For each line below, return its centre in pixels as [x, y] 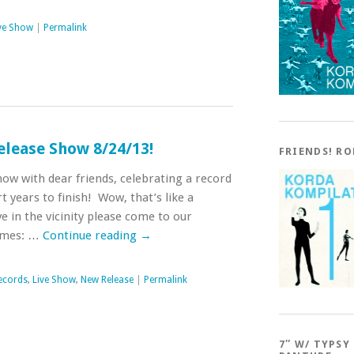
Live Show [54, 279]
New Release [107, 279]
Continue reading [91, 235]
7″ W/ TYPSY [314, 344]
